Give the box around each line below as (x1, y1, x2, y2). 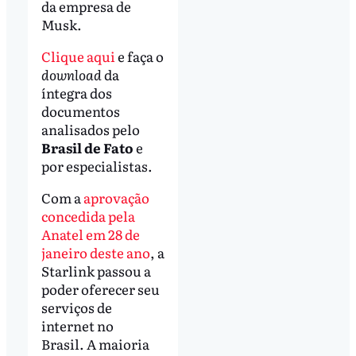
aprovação (83, 187, 149, 207)
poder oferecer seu (41, 278, 160, 299)
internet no (41, 315, 114, 335)
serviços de (41, 296, 112, 317)
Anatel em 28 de (41, 223, 140, 244)
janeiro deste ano (41, 242, 150, 262)
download (41, 64, 102, 84)
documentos (41, 100, 120, 121)
